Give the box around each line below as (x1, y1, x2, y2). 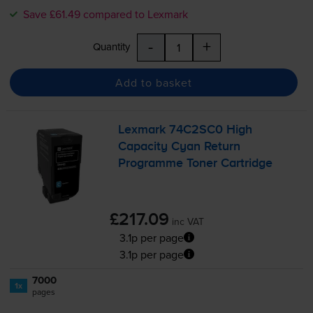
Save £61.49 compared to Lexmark (22, 6, 188, 22)
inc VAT (171, 214, 204, 228)
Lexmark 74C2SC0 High (118, 124, 253, 137)
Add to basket (115, 74, 192, 90)
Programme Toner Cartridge (118, 157, 273, 170)
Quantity (92, 39, 130, 54)
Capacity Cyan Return (118, 140, 241, 154)
